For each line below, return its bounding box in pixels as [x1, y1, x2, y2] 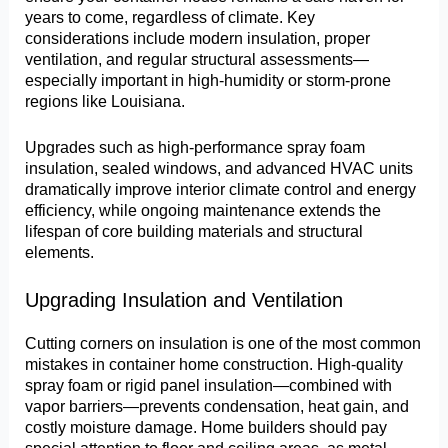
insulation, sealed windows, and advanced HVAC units [25, 158, 414, 177]
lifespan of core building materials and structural [25, 221, 364, 240]
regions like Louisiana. [25, 92, 186, 111]
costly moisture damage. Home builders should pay [25, 418, 388, 437]
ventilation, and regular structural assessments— [25, 50, 370, 69]
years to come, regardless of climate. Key [25, 8, 316, 27]
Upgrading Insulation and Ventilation [25, 289, 344, 312]
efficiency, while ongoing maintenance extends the [25, 200, 382, 219]
